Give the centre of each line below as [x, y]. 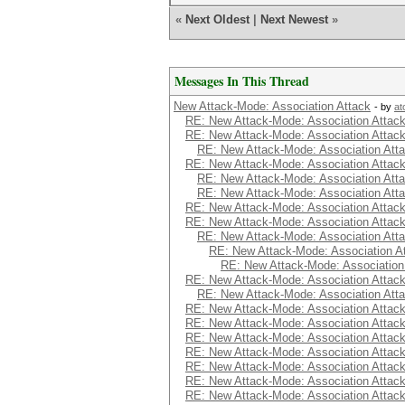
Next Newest [294, 19]
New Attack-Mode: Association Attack [272, 106]
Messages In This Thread [242, 81]
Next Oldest [217, 19]
